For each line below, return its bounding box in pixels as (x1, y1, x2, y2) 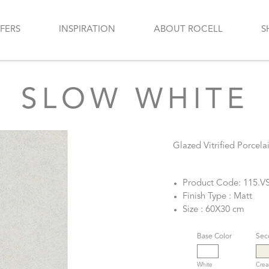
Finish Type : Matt (183, 192, 252, 202)
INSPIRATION (59, 25, 115, 34)
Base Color (197, 233, 232, 241)
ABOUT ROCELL (154, 25, 223, 34)
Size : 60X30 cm (183, 205, 244, 215)
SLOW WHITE (20, 86, 249, 116)
